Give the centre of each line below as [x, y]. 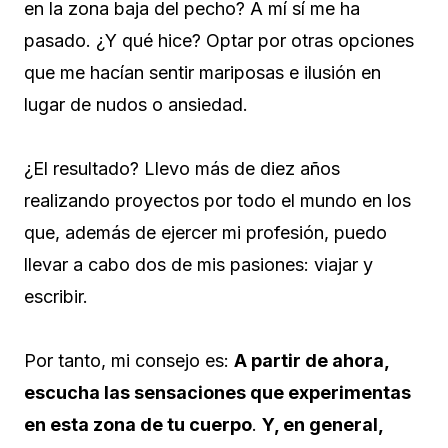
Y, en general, [322, 425]
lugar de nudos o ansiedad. [136, 105]
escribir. [56, 297]
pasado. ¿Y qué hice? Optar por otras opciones [219, 41]
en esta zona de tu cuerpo [138, 425]
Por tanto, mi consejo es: [129, 361]
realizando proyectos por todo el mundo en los [217, 201]
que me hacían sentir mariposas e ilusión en [202, 73]
